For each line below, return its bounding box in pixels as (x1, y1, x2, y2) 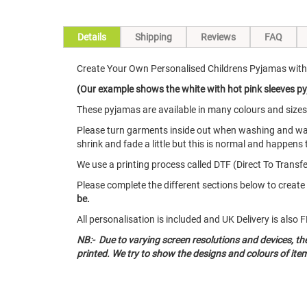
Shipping (135, 32, 172, 43)
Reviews (201, 32, 236, 43)
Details (77, 32, 106, 43)
